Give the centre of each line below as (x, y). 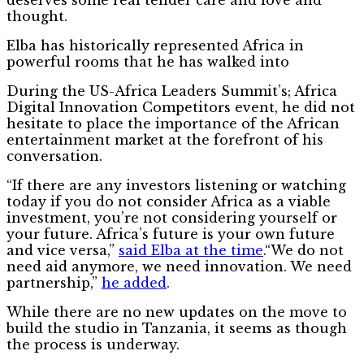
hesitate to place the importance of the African (173, 123)
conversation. (54, 156)
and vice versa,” (63, 250)
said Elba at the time (191, 250)
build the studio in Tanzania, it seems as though (177, 328)
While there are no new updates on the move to (177, 312)
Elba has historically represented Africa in (155, 45)
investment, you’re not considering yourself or (172, 217)
